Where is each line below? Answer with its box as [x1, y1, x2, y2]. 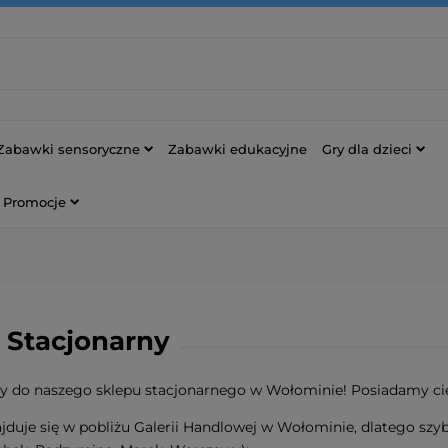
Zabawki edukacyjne [168, 140, 307, 157]
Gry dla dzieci [322, 140, 412, 157]
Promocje [3, 193, 66, 210]
